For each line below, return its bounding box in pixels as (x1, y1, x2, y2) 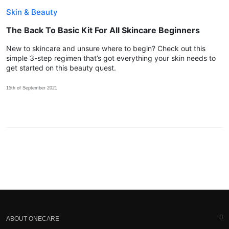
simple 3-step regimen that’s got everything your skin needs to (6, 54, 216, 63)
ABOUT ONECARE (6, 215, 59, 223)
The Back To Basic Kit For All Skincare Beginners (6, 25, 200, 36)
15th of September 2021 (6, 85, 57, 91)
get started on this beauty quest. (6, 63, 116, 73)
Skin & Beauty (6, 7, 58, 17)
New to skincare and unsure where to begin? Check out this (6, 44, 205, 53)
